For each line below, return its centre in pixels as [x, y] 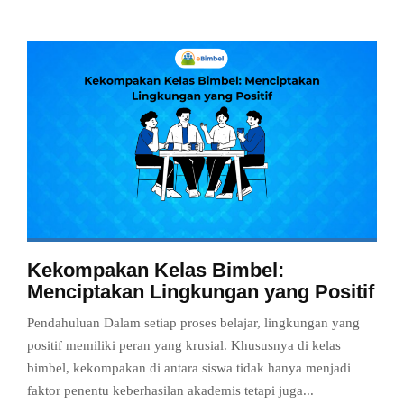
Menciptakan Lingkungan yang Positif [201, 291]
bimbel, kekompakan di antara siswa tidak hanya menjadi [189, 367]
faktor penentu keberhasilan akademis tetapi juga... [170, 390]
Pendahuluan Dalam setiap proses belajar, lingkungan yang [193, 322]
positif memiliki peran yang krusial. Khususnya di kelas [184, 345]
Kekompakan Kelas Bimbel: [156, 270]
